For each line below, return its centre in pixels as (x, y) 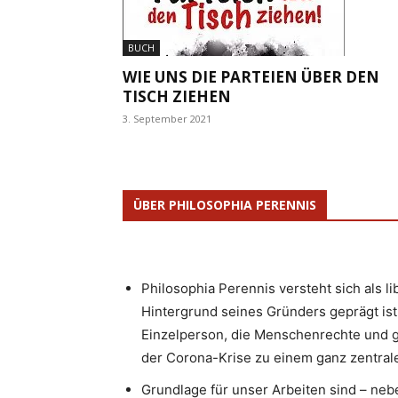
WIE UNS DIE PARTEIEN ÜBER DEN (251, 76)
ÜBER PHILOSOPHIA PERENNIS (225, 204)
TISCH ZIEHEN (177, 96)
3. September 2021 (167, 118)
